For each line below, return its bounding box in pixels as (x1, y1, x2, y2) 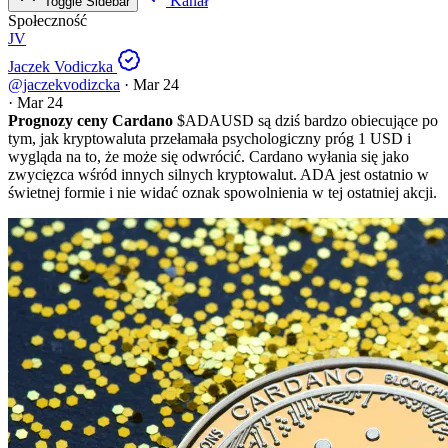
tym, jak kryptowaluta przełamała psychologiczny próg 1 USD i (8, 130, 411, 148)
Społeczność (8, 12, 87, 30)
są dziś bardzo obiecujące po (258, 112, 438, 130)
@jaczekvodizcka (8, 76, 120, 94)
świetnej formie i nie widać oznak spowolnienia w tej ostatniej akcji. (8, 184, 437, 202)
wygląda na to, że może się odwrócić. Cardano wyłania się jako (8, 148, 409, 166)
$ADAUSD (177, 112, 254, 130)
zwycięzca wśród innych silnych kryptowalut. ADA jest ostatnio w (8, 166, 429, 184)
